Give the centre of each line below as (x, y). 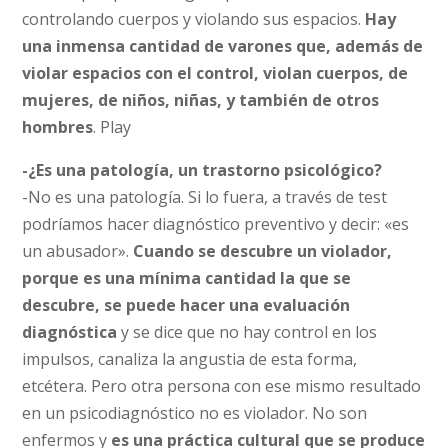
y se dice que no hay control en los (247, 332)
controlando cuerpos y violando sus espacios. (192, 19)
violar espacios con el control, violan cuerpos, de (215, 73)
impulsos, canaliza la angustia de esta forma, (190, 359)
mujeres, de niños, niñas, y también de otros (201, 100)
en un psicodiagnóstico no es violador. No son (195, 413)
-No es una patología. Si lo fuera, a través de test (205, 197)
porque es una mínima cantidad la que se (187, 278)
